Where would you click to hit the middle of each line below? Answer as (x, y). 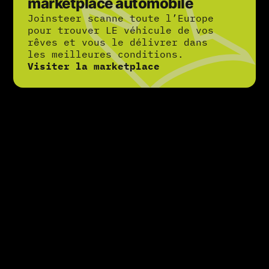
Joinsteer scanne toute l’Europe (121, 18)
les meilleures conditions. (106, 54)
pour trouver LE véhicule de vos (121, 30)
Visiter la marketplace (94, 66)
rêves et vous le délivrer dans (118, 42)
